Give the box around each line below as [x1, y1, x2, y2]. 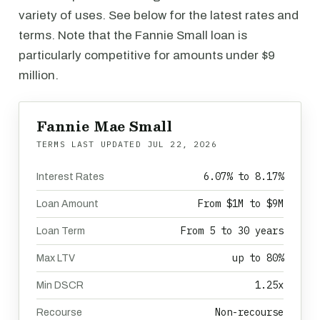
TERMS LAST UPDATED [36, 139, 147, 149]
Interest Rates [36, 171, 104, 182]
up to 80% [232, 251, 284, 264]
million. [19, 69, 59, 82]
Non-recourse [215, 306, 284, 319]
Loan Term [36, 226, 85, 236]
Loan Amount [36, 199, 99, 209]
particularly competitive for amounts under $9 [19, 49, 275, 62]
